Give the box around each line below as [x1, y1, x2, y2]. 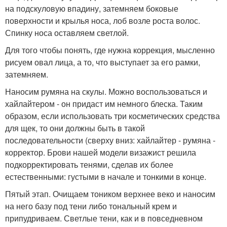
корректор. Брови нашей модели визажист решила [5, 146, 196, 158]
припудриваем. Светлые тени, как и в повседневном [5, 212, 203, 224]
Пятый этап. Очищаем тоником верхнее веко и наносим [5, 188, 215, 200]
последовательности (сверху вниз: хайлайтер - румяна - [5, 134, 215, 146]
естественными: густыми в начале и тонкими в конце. [5, 171, 206, 182]
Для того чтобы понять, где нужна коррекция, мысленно [5, 44, 215, 56]
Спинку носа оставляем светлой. [5, 27, 129, 39]
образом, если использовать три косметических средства [5, 110, 220, 122]
